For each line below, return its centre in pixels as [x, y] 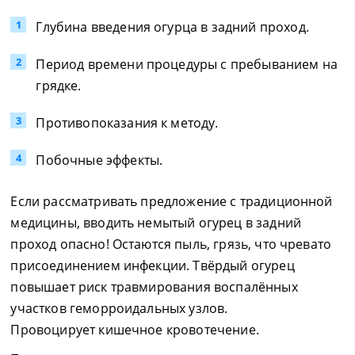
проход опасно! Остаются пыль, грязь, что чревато [171, 244]
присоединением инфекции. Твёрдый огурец [153, 265]
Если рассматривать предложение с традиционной [172, 201]
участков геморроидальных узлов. [119, 308]
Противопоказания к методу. [127, 123]
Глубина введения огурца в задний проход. [172, 27]
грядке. [59, 86]
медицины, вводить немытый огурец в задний [156, 223]
